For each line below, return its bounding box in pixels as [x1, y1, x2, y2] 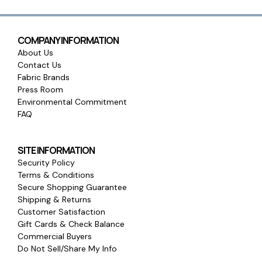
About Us [18, 47, 53, 58]
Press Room [18, 84, 63, 95]
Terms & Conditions [18, 169, 94, 180]
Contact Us [18, 59, 61, 70]
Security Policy [18, 157, 75, 168]
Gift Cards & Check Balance [18, 218, 125, 229]
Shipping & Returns [18, 194, 91, 205]
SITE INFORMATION [18, 143, 95, 157]
